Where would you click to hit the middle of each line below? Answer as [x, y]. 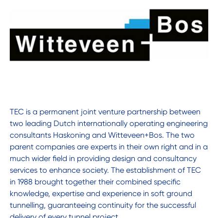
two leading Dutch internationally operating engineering [109, 124]
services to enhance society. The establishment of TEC [105, 170]
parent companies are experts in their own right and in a [109, 147]
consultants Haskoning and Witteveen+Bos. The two [102, 135]
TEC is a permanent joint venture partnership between [105, 112]
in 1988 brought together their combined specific [95, 182]
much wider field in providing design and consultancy [103, 159]
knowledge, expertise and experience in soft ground [101, 194]
